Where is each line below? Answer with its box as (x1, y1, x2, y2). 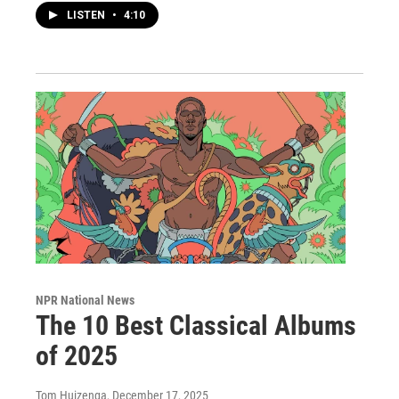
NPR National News (36, 293, 134, 308)
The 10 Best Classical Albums (36, 310, 356, 342)
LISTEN (67, 8, 108, 21)
